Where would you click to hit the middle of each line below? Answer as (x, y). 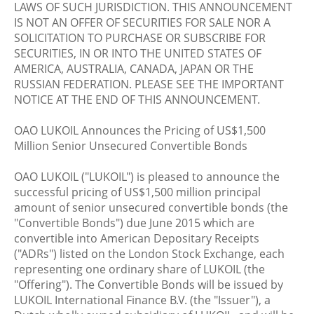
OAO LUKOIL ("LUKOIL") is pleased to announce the (147, 177)
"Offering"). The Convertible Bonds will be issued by (149, 285)
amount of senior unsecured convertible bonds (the (151, 207)
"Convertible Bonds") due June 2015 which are (134, 223)
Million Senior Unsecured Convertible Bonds (131, 146)
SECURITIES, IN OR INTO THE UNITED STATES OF (138, 53)
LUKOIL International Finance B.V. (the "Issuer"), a (142, 300)
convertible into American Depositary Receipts (137, 238)
